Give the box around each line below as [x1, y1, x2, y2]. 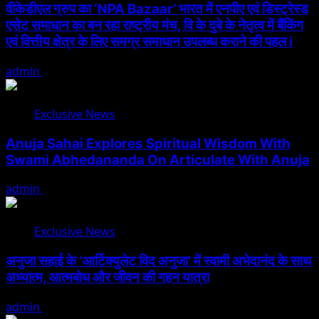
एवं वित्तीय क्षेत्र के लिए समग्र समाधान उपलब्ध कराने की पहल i [6, 33, 293, 51]
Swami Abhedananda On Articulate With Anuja [6, 151, 310, 168]
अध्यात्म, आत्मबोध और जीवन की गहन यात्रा [6, 268, 209, 286]
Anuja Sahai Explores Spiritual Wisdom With [6, 135, 291, 152]
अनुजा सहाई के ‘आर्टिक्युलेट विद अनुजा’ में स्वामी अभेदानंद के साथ [6, 252, 312, 269]
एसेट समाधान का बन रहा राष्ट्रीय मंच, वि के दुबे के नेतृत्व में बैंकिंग [6, 17, 303, 34]
